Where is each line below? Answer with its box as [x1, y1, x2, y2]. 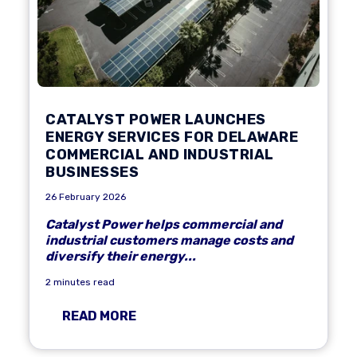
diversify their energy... [45, 249, 196, 264]
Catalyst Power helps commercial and [45, 217, 282, 232]
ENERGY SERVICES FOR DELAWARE [45, 128, 298, 146]
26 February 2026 [45, 191, 126, 202]
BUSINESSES [45, 163, 139, 181]
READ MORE [62, 308, 136, 324]
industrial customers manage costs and [45, 233, 293, 248]
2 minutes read [45, 277, 115, 288]
